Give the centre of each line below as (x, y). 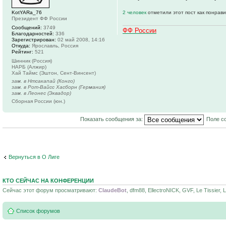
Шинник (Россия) (32, 61)
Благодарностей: (33, 33)
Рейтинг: (22, 51)
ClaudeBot (112, 190)
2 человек (135, 12)
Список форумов (38, 211)
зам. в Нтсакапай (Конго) (43, 81)
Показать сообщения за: (112, 119)
